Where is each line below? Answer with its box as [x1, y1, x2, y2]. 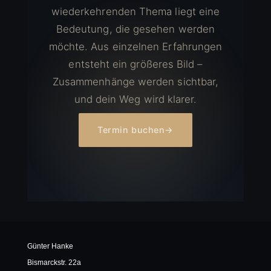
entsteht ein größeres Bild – [68, 57, 203, 70]
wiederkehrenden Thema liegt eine [51, 5, 220, 18]
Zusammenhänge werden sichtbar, [52, 75, 219, 88]
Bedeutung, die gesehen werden [56, 22, 215, 35]
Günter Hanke [27, 241, 73, 250]
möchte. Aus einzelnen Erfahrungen [48, 40, 223, 53]
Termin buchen [97, 124, 165, 135]
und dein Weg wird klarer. [74, 93, 197, 105]
